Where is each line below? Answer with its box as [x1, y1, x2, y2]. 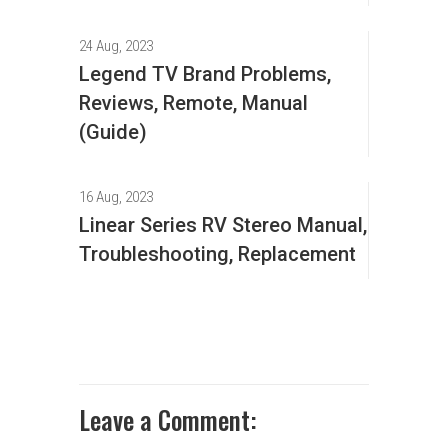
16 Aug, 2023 [79, 188, 153, 207]
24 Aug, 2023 [79, 37, 153, 56]
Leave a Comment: [79, 401, 257, 439]
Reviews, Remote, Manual [79, 91, 308, 116]
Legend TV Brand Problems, [79, 62, 331, 87]
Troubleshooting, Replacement [79, 242, 356, 267]
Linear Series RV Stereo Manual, [79, 213, 367, 238]
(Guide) [79, 120, 147, 145]
